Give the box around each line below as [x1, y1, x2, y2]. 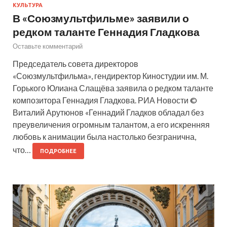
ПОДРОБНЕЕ [40, 147, 77, 154]
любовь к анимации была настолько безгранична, [13, 131, 196, 141]
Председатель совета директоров [13, 58, 138, 68]
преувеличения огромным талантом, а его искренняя [13, 119, 210, 129]
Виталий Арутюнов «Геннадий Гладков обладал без [13, 107, 204, 117]
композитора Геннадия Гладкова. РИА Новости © [13, 95, 197, 105]
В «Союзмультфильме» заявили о [13, 11, 189, 24]
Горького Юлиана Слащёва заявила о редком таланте [13, 83, 213, 93]
